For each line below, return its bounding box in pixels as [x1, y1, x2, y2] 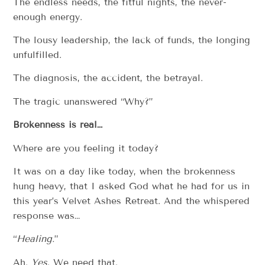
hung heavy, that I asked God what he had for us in [13, 180, 250, 192]
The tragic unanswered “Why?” [13, 95, 160, 107]
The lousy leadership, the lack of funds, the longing [13, 34, 251, 46]
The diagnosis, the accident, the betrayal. [13, 72, 207, 84]
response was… [13, 210, 80, 221]
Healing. [17, 233, 55, 245]
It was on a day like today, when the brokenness [13, 166, 236, 177]
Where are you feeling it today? [13, 142, 163, 154]
